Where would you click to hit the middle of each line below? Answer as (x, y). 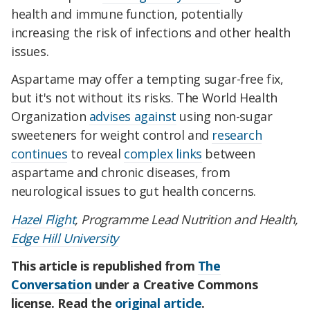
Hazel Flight (43, 220)
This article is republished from (104, 265)
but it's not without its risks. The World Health (144, 98)
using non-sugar (224, 117)
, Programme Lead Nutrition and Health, (187, 220)
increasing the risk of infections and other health (151, 33)
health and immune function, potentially (127, 14)
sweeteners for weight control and (112, 135)
